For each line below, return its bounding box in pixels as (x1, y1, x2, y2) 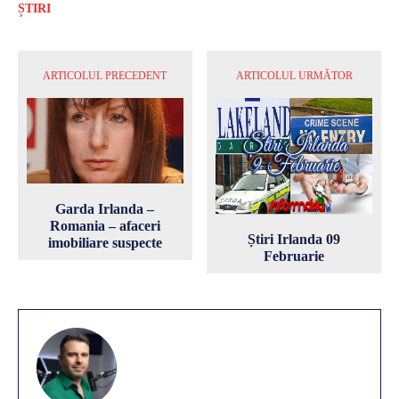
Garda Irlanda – (55, 200, 155, 216)
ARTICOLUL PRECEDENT (43, 69, 167, 83)
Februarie (264, 248, 325, 264)
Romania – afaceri (49, 217, 160, 233)
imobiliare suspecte (47, 234, 162, 250)
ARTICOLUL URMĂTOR (235, 69, 353, 83)
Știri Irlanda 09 (248, 231, 341, 247)
